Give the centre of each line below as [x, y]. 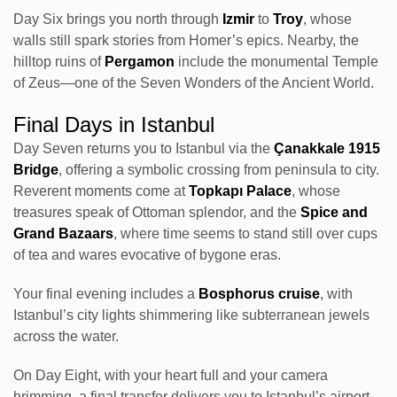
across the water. [66, 337]
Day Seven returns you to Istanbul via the [144, 149]
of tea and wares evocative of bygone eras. [147, 255]
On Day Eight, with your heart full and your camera [171, 376]
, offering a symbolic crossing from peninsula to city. [219, 170]
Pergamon [140, 62]
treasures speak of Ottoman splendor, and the [157, 213]
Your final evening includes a [106, 294]
